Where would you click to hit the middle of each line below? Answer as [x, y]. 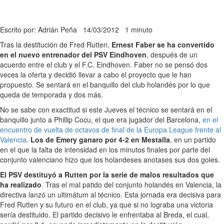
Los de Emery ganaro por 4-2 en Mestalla [100, 140]
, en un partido [193, 140]
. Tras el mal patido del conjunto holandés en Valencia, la [131, 185]
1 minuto [139, 30]
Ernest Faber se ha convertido [163, 45]
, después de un [172, 55]
